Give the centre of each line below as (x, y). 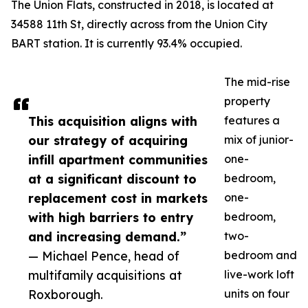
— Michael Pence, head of (104, 256)
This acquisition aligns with (113, 121)
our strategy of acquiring (108, 141)
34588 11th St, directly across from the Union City (139, 24)
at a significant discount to (112, 179)
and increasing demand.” (107, 237)
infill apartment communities (118, 160)
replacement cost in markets (118, 198)
